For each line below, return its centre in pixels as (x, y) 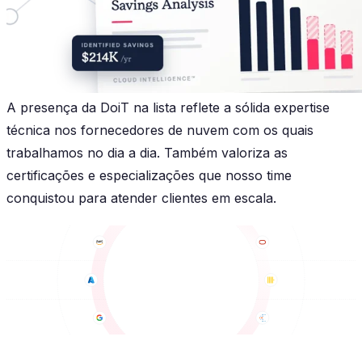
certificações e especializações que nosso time (149, 175)
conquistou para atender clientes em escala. (141, 198)
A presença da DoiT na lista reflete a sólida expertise (168, 107)
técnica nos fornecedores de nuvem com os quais (160, 130)
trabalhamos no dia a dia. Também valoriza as (147, 152)
